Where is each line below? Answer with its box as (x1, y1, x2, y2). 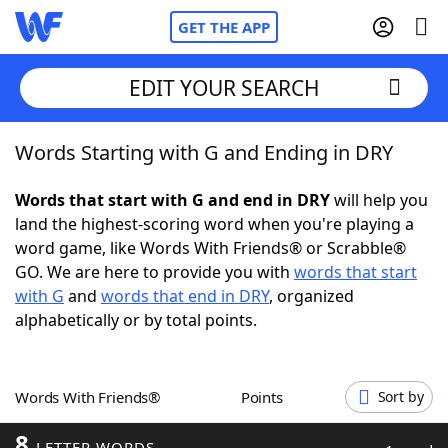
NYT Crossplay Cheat (55, 249, 211, 271)
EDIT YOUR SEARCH (128, 73, 320, 102)
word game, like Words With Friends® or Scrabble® (15, 237, 406, 259)
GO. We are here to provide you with (15, 261, 294, 283)
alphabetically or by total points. (15, 309, 257, 331)
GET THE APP (178, 17, 270, 37)
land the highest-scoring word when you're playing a (15, 213, 414, 235)
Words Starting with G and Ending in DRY (15, 139, 393, 166)
